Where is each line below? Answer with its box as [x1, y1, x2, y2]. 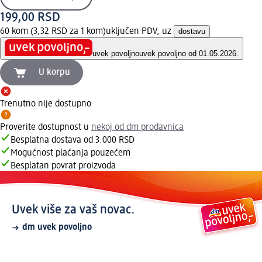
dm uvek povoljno [22, 223, 92, 233]
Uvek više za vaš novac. [12, 204, 135, 217]
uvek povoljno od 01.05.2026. [139, 49, 239, 58]
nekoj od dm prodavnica [91, 123, 184, 133]
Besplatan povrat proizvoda [11, 161, 116, 171]
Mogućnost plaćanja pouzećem [11, 149, 130, 158]
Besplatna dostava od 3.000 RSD [11, 136, 135, 146]
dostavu [178, 26, 205, 36]
